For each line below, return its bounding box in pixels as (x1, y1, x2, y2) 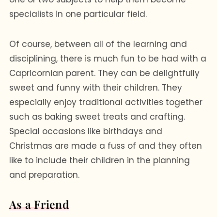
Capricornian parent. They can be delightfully (9, 67, 200, 79)
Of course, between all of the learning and (9, 38, 187, 50)
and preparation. (9, 169, 80, 181)
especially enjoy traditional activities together (9, 96, 203, 108)
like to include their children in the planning (9, 154, 190, 166)
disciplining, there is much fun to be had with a (9, 52, 207, 64)
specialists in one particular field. (9, 8, 147, 20)
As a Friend (9, 196, 69, 212)
